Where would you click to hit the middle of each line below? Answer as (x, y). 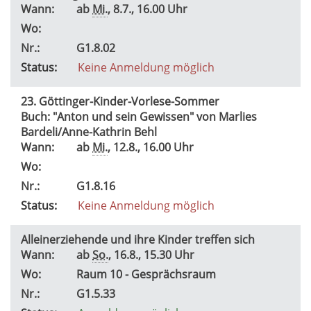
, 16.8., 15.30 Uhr (154, 254)
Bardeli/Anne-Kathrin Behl (90, 132)
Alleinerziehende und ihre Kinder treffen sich (139, 239)
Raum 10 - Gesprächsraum (148, 274)
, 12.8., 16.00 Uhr (153, 147)
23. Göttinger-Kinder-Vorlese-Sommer (120, 101)
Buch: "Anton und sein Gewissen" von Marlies (139, 116)
